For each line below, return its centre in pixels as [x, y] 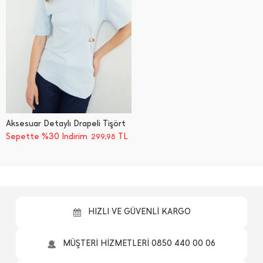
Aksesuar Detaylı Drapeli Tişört [66, 124]
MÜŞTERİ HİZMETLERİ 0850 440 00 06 [139, 243]
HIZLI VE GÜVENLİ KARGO [139, 212]
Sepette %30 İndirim [47, 136]
